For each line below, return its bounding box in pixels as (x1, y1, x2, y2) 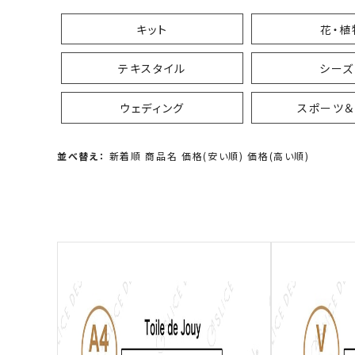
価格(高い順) (247, 148, 310, 162)
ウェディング (120, 99, 185, 116)
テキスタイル (118, 60, 186, 77)
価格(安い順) (181, 148, 244, 162)
